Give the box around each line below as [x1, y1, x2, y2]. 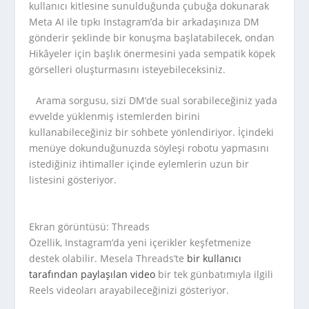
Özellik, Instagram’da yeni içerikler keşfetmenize [29, 236, 252, 250]
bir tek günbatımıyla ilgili [155, 268, 274, 281]
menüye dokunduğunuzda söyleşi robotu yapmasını [29, 141, 270, 154]
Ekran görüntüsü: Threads [29, 220, 150, 234]
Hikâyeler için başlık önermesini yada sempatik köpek [29, 46, 276, 60]
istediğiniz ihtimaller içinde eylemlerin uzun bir [29, 157, 250, 170]
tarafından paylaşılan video [29, 268, 156, 281]
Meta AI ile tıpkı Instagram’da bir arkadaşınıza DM [29, 14, 260, 28]
